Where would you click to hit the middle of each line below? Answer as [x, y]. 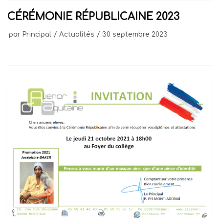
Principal [37, 34]
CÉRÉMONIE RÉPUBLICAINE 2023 [93, 17]
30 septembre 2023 [135, 34]
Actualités [77, 34]
